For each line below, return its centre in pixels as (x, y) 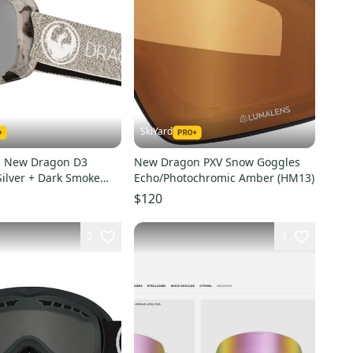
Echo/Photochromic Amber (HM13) (224, 177)
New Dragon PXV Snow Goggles (217, 162)
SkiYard (156, 131)
